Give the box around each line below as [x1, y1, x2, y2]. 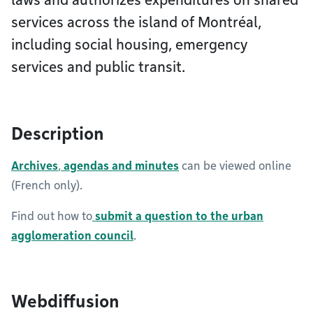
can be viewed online [179, 159, 291, 173]
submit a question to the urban [92, 210, 263, 223]
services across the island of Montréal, [11, 14, 261, 31]
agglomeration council [11, 229, 133, 242]
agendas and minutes [61, 159, 179, 173]
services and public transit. [11, 59, 185, 75]
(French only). [11, 179, 82, 192]
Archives [11, 159, 58, 173]
